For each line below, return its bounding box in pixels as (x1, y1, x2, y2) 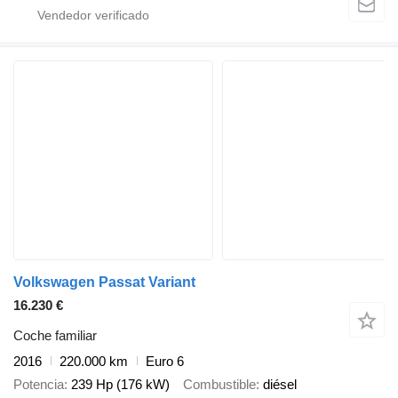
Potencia (13, 377, 64, 393)
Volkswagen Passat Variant (13, 274, 195, 290)
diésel (263, 377, 297, 393)
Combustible (183, 377, 256, 393)
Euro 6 (146, 353, 184, 369)
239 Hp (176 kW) (71, 377, 170, 393)
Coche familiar (13, 327, 97, 343)
